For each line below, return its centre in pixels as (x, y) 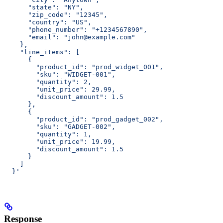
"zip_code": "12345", (56, 15)
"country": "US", (48, 22)
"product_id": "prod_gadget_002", (84, 119)
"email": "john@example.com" (70, 37)
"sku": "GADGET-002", (60, 127)
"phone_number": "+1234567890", (76, 30)
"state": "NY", (44, 7)
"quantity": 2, (48, 82)
